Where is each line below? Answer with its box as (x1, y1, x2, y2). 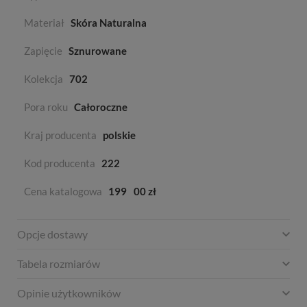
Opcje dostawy (17, 228, 88, 241)
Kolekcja (24, 73, 63, 86)
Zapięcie (24, 45, 62, 58)
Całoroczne (74, 101, 127, 114)
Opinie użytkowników (17, 286, 121, 300)
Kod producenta (24, 157, 95, 170)
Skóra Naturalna (71, 16, 147, 29)
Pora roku (24, 101, 68, 114)
